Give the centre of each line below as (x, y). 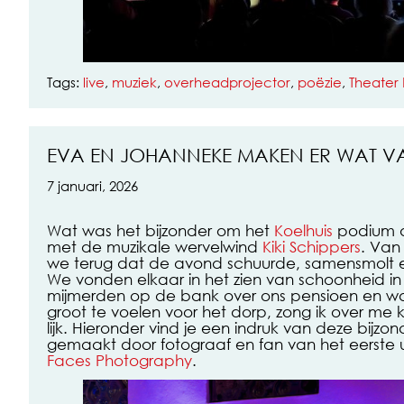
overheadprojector (227, 82)
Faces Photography (119, 360)
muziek (134, 82)
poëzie (320, 82)
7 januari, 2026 (92, 186)
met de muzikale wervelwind (155, 247)
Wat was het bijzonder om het (161, 230)
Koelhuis (303, 230)
